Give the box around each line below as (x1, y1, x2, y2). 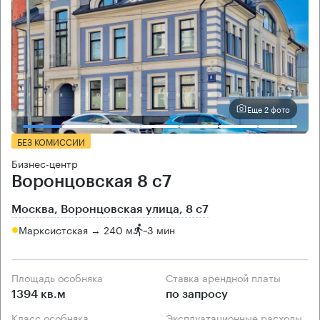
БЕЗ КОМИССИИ (17, 134, 85, 148)
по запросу (166, 288, 228, 300)
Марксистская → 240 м (19, 221, 133, 238)
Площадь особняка (19, 269, 103, 285)
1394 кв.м (11, 288, 66, 300)
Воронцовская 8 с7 (11, 172, 171, 190)
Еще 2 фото (247, 102, 290, 116)
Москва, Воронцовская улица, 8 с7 (11, 203, 209, 215)
